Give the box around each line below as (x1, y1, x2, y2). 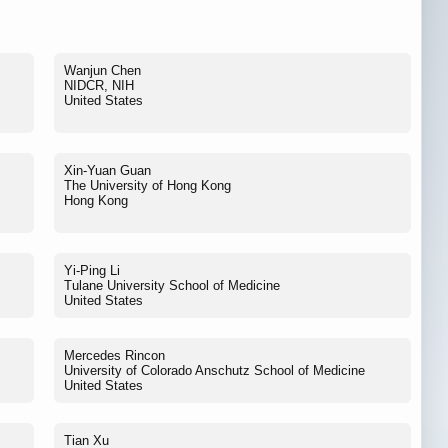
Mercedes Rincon (64, 348, 165, 364)
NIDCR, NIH (64, 78, 134, 94)
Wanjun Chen (64, 63, 141, 79)
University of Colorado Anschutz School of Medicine (64, 363, 365, 379)
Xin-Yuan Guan (64, 163, 151, 179)
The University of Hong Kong (64, 178, 231, 194)
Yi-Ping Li (64, 263, 120, 279)
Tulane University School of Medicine (64, 278, 280, 294)
